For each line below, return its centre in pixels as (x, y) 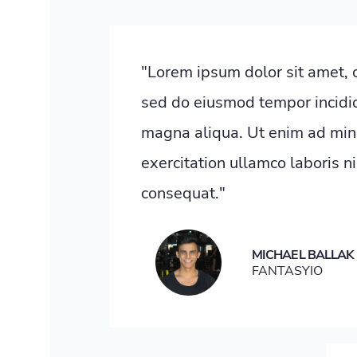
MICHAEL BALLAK (303, 255)
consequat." (183, 193)
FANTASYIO (287, 271)
